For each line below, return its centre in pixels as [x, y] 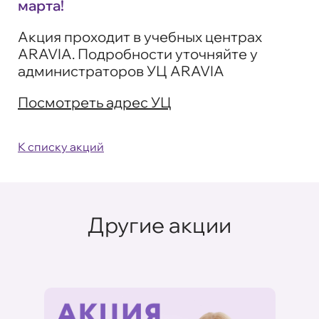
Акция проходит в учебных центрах [140, 36]
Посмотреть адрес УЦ [95, 102]
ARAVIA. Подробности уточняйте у [138, 53]
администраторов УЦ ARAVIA [121, 70]
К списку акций [61, 146]
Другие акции [159, 225]
